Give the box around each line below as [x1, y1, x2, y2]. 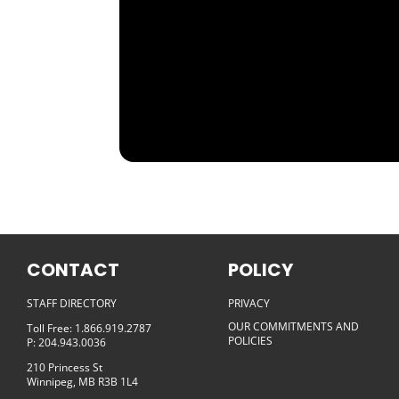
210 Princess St [27, 359, 102, 375]
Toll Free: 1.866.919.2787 [27, 320, 151, 336]
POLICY [227, 256, 293, 282]
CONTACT [27, 256, 119, 282]
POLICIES [227, 332, 273, 348]
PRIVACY [227, 295, 270, 311]
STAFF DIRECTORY [27, 295, 117, 311]
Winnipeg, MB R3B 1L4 [27, 373, 138, 389]
